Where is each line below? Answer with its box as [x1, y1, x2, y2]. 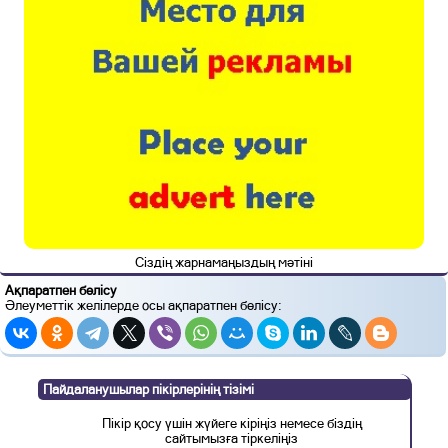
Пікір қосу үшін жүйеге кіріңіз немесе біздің [101, 416, 362, 432]
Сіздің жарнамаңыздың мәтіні [135, 254, 313, 270]
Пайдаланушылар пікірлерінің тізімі [42, 381, 254, 397]
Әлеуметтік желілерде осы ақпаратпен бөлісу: [5, 297, 282, 313]
